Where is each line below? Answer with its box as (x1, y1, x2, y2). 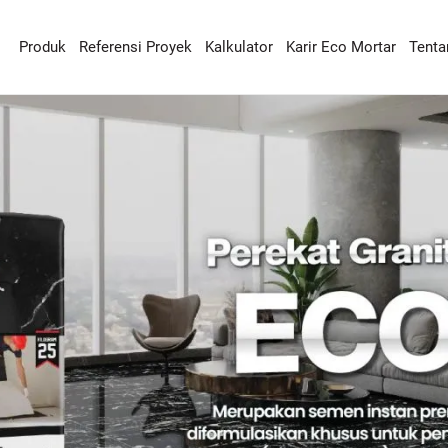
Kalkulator (205, 38, 274, 57)
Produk (19, 38, 67, 57)
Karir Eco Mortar (286, 38, 397, 57)
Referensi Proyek (79, 38, 193, 57)
